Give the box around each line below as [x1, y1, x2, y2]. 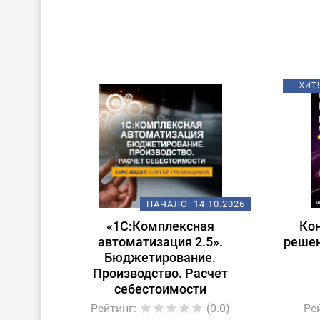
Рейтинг [90, 301, 134, 315]
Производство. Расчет [92, 266, 228, 281]
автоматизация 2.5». [97, 234, 223, 249]
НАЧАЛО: [146, 199, 194, 209]
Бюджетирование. [104, 250, 216, 265]
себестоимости [114, 281, 206, 296]
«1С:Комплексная [106, 219, 214, 234]
